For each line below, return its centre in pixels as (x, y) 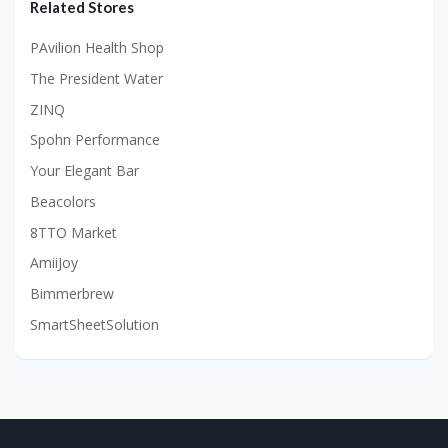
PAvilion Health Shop (97, 48)
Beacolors (63, 201)
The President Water (96, 78)
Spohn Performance (95, 140)
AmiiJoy (54, 263)
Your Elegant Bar (84, 171)
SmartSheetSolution (94, 324)
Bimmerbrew (72, 294)
